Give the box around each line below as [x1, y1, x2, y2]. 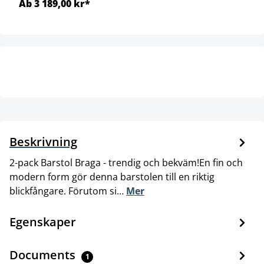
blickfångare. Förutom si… [9, 184, 126, 198]
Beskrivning [9, 134, 77, 150]
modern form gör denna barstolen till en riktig [9, 170, 214, 184]
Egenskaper [9, 214, 76, 230]
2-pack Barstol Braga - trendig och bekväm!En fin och [9, 156, 243, 170]
